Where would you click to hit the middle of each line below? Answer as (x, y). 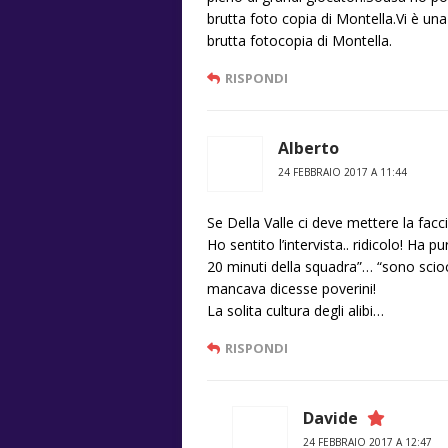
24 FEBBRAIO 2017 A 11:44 (342, 171)
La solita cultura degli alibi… (295, 310)
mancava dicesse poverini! (291, 288)
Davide (330, 417)
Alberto (308, 147)
